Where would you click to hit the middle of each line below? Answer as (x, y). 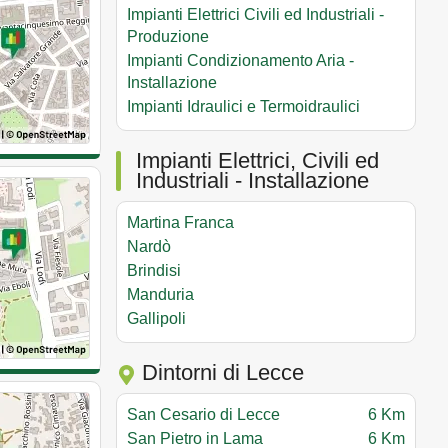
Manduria (160, 294)
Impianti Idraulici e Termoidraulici (243, 106)
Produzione (168, 36)
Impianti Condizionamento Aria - (240, 60)
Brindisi (154, 270)
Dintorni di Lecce (220, 372)
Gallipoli (156, 318)
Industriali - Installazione (252, 180)
